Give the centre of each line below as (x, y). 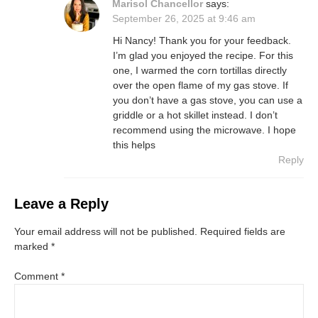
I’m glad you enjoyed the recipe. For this (203, 55)
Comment (38, 276)
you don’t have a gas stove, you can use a (208, 100)
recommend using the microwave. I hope (204, 130)
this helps (134, 144)
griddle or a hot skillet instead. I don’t (195, 115)
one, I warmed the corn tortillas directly (200, 70)
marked (33, 246)
